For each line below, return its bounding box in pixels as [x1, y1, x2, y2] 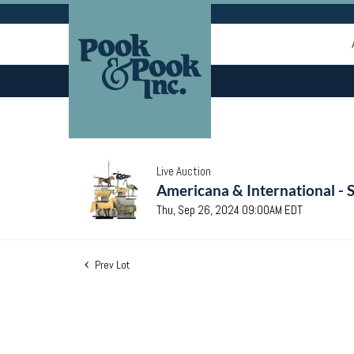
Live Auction [156, 164, 211, 179]
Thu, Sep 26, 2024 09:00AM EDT [156, 202, 303, 217]
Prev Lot [92, 258, 130, 272]
